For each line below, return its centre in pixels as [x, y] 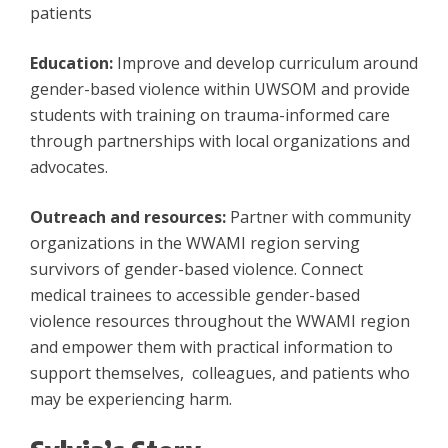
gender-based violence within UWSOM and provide [220, 89]
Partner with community [320, 217]
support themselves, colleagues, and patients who [220, 373]
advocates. [69, 167]
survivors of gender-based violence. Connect [196, 269]
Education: [71, 63]
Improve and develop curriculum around [265, 63]
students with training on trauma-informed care [210, 115]
